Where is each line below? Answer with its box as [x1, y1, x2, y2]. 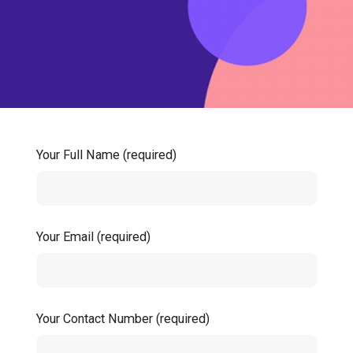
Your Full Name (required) [35, 147, 176, 163]
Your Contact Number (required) [35, 311, 210, 327]
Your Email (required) [35, 229, 150, 245]
